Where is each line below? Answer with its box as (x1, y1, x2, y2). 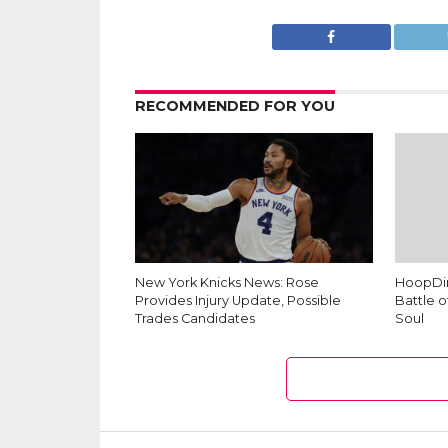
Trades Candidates (134, 311, 255, 327)
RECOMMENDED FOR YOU (134, 97, 335, 116)
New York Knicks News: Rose (134, 275, 319, 291)
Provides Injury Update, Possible (134, 293, 341, 309)
